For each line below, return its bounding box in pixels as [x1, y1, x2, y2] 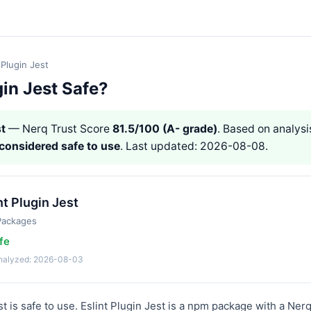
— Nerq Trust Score [6, 122, 112, 135]
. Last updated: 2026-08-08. [120, 140, 268, 153]
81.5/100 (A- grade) [112, 122, 217, 135]
